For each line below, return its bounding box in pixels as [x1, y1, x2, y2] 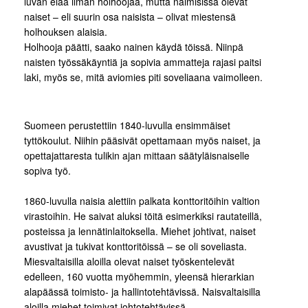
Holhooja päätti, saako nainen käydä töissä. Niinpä [24, 40, 243, 54]
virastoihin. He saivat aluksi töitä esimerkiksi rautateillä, [24, 209, 262, 223]
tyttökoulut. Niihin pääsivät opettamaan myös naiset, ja [24, 133, 261, 148]
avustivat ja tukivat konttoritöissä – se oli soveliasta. [24, 239, 247, 254]
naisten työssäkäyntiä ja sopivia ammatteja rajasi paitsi [24, 55, 261, 69]
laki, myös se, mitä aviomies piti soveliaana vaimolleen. [24, 70, 263, 85]
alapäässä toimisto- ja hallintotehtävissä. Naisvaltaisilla [24, 285, 261, 299]
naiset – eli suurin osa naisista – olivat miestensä [24, 10, 236, 24]
